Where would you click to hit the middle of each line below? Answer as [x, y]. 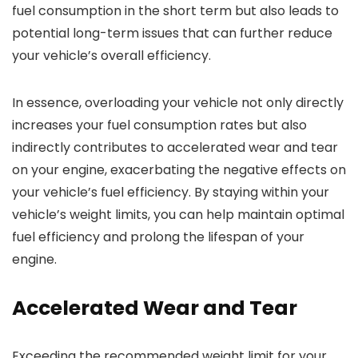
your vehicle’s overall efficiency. [111, 56]
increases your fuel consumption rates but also [159, 125]
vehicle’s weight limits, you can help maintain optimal [178, 215]
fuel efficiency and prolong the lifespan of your [158, 237]
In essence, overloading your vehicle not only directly [178, 103]
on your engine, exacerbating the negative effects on [179, 170]
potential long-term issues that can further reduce [172, 34]
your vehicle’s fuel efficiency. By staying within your [171, 193]
